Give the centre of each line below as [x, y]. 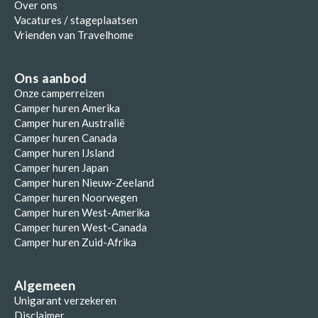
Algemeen [45, 286]
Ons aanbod [50, 78]
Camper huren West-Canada [81, 227]
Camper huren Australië [70, 123]
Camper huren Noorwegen [76, 198]
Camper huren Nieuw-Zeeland [84, 183]
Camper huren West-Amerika [82, 213]
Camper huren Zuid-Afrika [75, 242]
